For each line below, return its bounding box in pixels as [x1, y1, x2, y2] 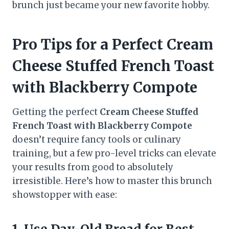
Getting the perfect [12, 106, 100, 118]
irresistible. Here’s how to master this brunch [12, 175, 212, 187]
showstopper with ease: [12, 189, 117, 201]
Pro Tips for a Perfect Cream [12, 35, 213, 54]
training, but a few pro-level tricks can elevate [12, 148, 216, 159]
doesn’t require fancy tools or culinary [12, 134, 181, 146]
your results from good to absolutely [12, 162, 173, 173]
